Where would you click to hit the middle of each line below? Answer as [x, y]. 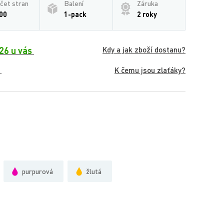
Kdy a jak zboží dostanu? [144, 49]
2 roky [147, 14]
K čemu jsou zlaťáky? [150, 70]
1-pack [75, 14]
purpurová [37, 171]
